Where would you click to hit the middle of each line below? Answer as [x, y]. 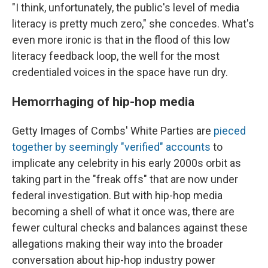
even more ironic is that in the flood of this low [121, 39]
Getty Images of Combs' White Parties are [113, 130]
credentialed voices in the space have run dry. [120, 72]
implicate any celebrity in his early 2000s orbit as [127, 163]
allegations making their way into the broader [118, 243]
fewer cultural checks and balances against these [130, 227]
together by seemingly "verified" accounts [111, 147]
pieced [230, 130]
